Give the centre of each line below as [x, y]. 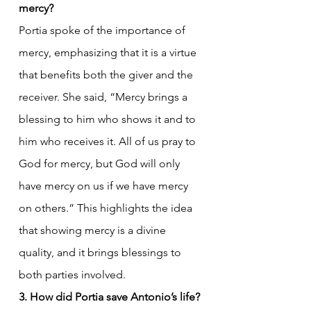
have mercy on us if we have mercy [105, 185]
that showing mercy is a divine [94, 230]
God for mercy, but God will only [101, 163]
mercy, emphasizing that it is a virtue [109, 52]
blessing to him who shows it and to [109, 119]
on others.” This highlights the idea [107, 208]
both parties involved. [72, 274]
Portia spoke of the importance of [103, 30]
